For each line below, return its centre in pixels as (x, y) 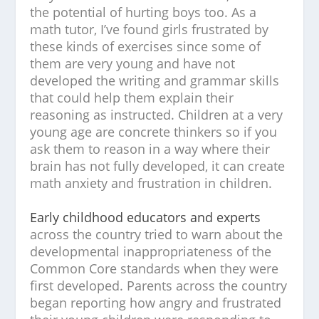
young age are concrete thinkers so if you (154, 132)
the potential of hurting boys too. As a (143, 12)
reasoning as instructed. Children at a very (157, 115)
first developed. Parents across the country (159, 286)
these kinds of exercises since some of (146, 46)
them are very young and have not (133, 63)
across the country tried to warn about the (157, 234)
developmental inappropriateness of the (151, 251)
